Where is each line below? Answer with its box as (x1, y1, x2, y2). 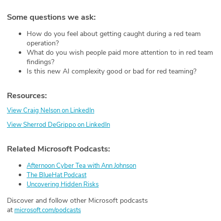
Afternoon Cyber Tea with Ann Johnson (27, 161, 136, 170)
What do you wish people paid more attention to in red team (27, 47, 213, 57)
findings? (27, 57, 56, 67)
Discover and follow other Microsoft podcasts (7, 195, 148, 205)
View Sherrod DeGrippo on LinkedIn (7, 120, 110, 129)
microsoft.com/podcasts (14, 205, 81, 215)
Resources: (7, 89, 51, 101)
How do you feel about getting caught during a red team (27, 29, 201, 38)
